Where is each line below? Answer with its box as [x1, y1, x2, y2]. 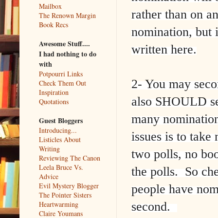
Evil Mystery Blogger [39, 181, 99, 190]
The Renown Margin [39, 10, 96, 20]
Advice [39, 171, 58, 181]
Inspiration [39, 87, 69, 97]
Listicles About [39, 134, 81, 144]
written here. [131, 42, 197, 56]
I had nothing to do [39, 48, 96, 59]
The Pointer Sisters [39, 190, 91, 200]
